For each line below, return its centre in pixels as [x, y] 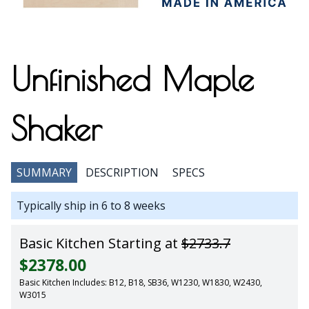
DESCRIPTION [122, 173]
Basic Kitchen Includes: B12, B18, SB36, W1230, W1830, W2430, [141, 283]
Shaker [57, 129]
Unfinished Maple [132, 79]
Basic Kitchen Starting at [100, 243]
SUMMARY [44, 173]
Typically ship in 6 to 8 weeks [91, 206]
